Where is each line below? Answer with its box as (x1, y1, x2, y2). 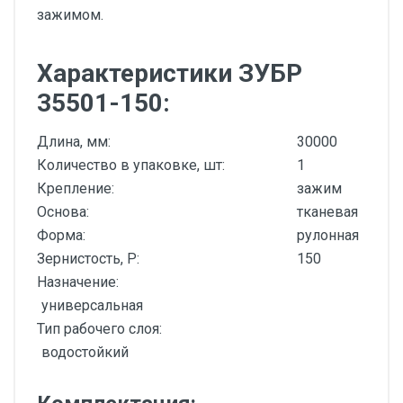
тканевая (297, 203, 358, 220)
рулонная (297, 227, 359, 244)
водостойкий (41, 344, 129, 361)
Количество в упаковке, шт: (37, 157, 225, 174)
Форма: (37, 227, 85, 244)
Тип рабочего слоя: (37, 320, 162, 337)
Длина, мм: (37, 133, 111, 150)
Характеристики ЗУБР (37, 58, 302, 88)
